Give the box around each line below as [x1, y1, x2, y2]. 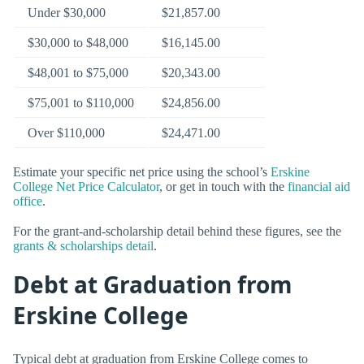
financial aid [288, 179, 350, 193]
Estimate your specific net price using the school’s [13, 164, 271, 179]
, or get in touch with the [159, 179, 288, 193]
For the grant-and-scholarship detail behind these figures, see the [13, 223, 341, 238]
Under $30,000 [28, 5, 106, 19]
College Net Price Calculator [13, 179, 159, 193]
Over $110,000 [28, 125, 105, 140]
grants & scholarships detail [13, 238, 154, 253]
